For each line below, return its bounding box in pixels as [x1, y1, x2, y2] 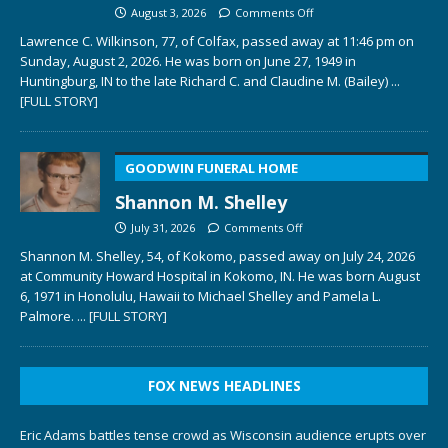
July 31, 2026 [131, 219, 195, 235]
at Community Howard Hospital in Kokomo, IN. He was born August [20, 266, 420, 285]
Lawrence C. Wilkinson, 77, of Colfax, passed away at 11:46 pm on [20, 31, 414, 50]
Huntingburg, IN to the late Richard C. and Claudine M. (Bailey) [20, 71, 391, 90]
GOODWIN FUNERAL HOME [125, 158, 298, 177]
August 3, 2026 [131, 4, 206, 20]
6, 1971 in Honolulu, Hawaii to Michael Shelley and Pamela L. [20, 286, 381, 305]
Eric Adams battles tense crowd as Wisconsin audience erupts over [20, 425, 426, 444]
